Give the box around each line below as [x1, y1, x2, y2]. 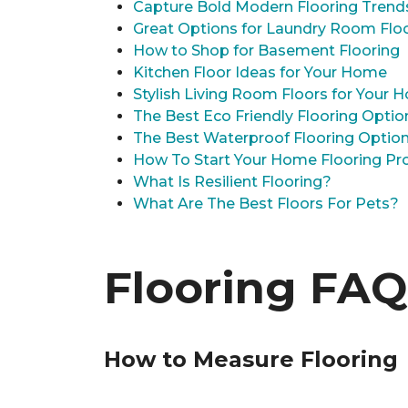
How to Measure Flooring [104, 346, 398, 372]
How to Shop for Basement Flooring [133, 42, 400, 59]
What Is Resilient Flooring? [133, 173, 331, 190]
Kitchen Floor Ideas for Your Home [133, 64, 387, 81]
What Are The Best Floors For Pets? [133, 195, 399, 212]
